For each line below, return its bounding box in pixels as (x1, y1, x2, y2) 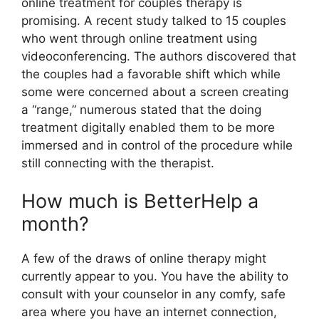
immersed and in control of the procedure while (21, 137, 293, 152)
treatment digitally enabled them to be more (21, 120, 275, 135)
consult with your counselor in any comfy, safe (21, 287, 286, 301)
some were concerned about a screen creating (21, 84, 288, 99)
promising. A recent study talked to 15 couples (21, 13, 286, 28)
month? (21, 212, 89, 236)
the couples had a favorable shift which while (21, 66, 281, 81)
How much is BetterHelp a (21, 189, 258, 213)
